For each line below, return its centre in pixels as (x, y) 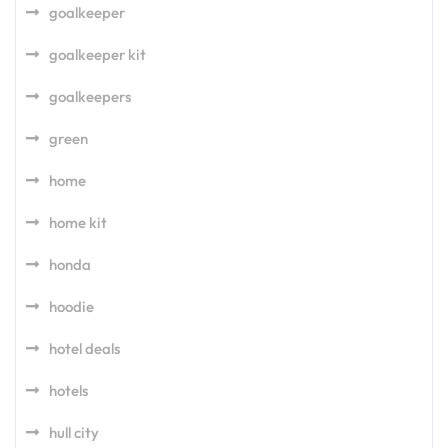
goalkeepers (90, 96)
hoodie (71, 306)
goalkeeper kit (97, 54)
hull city (74, 432)
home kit (78, 222)
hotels (68, 390)
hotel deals (84, 348)
